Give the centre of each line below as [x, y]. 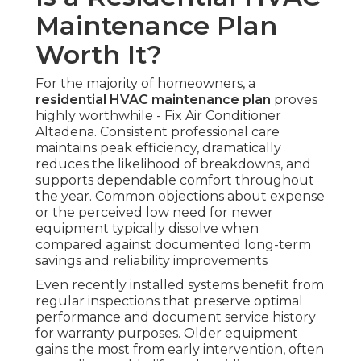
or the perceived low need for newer [154, 212]
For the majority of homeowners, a [145, 83]
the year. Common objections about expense [180, 196]
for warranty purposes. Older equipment [167, 333]
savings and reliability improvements [151, 260]
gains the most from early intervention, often [180, 349]
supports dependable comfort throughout [175, 180]
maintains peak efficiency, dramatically [158, 147]
